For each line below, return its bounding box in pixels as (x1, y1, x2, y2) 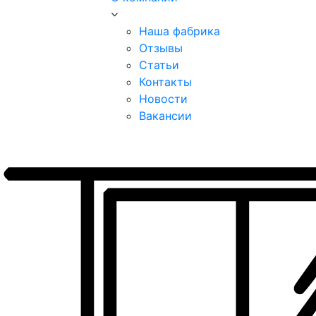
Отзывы (139, 41, 183, 55)
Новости (139, 92, 188, 106)
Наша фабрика (139, 24, 220, 38)
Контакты (139, 75, 192, 89)
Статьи (139, 58, 179, 72)
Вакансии (139, 109, 192, 123)
